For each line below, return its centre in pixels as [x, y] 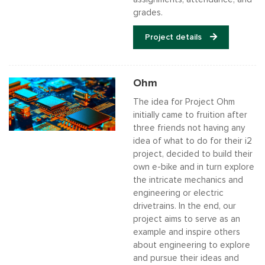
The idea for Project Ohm [184, 102]
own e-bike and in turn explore [194, 167]
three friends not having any [189, 128]
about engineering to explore [192, 245]
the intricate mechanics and [188, 180]
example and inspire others [187, 232]
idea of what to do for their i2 [193, 141]
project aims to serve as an [187, 219]
